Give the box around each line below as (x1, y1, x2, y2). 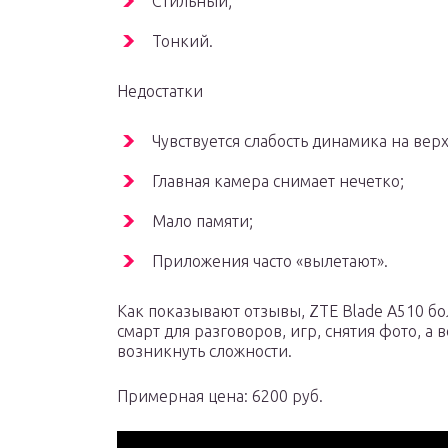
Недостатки (117, 82, 203, 101)
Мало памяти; (152, 212, 253, 231)
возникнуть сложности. (117, 342, 292, 361)
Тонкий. (152, 32, 213, 51)
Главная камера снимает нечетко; (152, 172, 404, 191)
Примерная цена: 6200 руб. (117, 387, 323, 406)
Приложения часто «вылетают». (152, 252, 388, 271)
